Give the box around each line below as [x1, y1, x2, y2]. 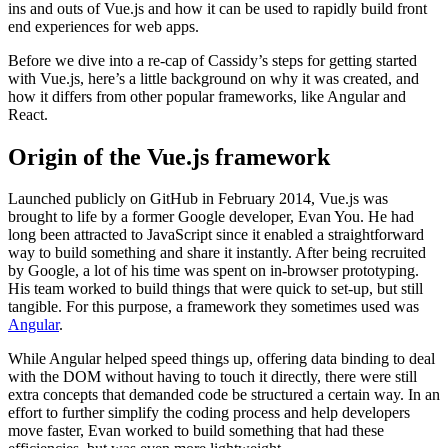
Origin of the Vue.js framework [8, 143, 330, 170]
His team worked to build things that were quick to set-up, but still [8, 280, 423, 298]
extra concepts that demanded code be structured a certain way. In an [8, 386, 440, 404]
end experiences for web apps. [8, 17, 199, 35]
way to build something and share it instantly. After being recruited [8, 244, 426, 262]
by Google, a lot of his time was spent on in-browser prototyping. [8, 262, 419, 280]
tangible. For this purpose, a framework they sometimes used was [8, 298, 419, 316]
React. [8, 105, 48, 123]
